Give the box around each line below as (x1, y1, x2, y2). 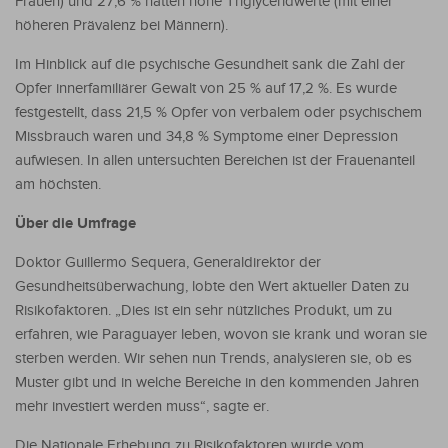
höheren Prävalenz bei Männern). (15, 16, 228, 34)
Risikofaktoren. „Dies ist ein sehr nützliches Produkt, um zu (15, 301, 392, 319)
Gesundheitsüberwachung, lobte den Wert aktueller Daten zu (15, 277, 409, 295)
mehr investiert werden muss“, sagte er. (15, 397, 269, 415)
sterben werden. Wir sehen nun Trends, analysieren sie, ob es (15, 349, 412, 367)
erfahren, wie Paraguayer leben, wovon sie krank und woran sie (15, 325, 427, 343)
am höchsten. (15, 175, 101, 193)
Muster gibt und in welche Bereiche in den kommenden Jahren (15, 373, 419, 391)
